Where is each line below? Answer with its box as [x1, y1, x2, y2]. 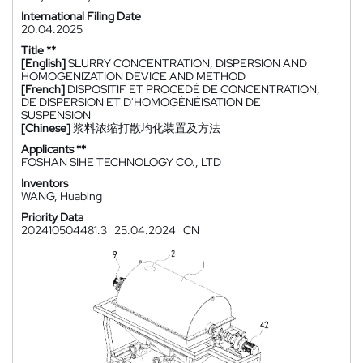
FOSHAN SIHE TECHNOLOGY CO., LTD [21, 155, 221, 169]
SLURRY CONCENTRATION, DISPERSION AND [68, 56, 307, 70]
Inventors [21, 176, 68, 190]
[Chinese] [21, 121, 70, 135]
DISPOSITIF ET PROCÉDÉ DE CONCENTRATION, [67, 82, 320, 96]
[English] [21, 56, 66, 70]
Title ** [21, 43, 56, 58]
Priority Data [21, 210, 83, 224]
